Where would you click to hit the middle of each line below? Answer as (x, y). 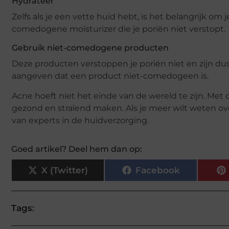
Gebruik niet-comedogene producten (90, 48)
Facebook (157, 170)
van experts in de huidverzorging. (80, 120)
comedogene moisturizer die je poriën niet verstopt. (119, 29)
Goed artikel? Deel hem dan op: (77, 149)
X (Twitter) (64, 170)
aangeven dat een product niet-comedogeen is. (110, 76)
